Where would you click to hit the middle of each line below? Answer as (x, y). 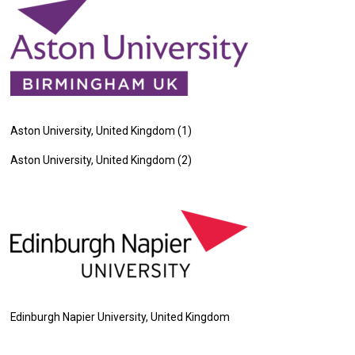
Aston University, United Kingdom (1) (101, 131)
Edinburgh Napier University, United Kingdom (120, 317)
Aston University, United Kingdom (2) (101, 160)
